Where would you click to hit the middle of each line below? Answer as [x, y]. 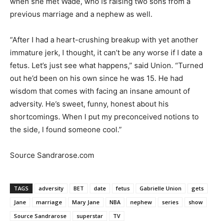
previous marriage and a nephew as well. [81, 14]
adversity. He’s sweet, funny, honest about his [89, 104]
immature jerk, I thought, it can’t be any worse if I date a [106, 53]
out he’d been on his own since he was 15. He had [96, 78]
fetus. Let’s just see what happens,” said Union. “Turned [107, 66]
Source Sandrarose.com [52, 155]
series [170, 202]
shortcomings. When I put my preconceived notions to [104, 117]
